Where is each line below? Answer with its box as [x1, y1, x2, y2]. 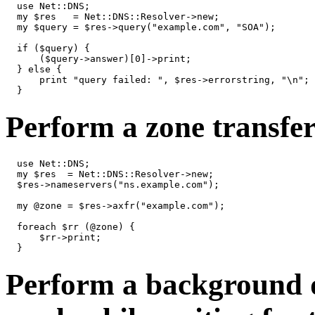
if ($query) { [6, 43, 90, 54]
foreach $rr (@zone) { [6, 221, 135, 232]
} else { [6, 64, 62, 75]
